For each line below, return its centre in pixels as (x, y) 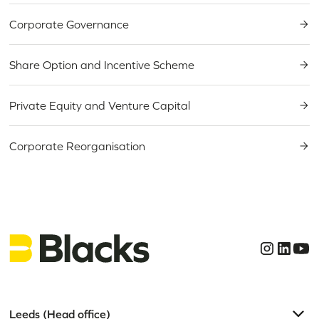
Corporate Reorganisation (78, 146)
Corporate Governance (69, 25)
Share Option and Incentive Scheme (102, 65)
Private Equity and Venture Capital (100, 106)
